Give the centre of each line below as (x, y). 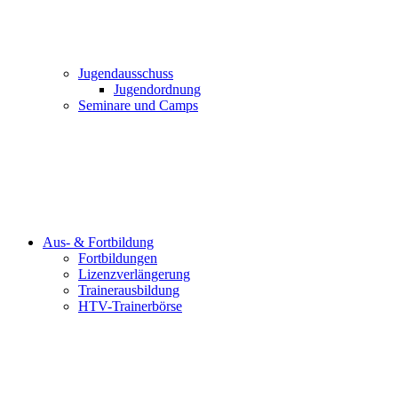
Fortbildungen (118, 258)
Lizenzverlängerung (134, 274)
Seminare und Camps (138, 105)
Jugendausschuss (126, 73)
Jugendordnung (157, 89)
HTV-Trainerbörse (130, 306)
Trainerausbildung (129, 290)
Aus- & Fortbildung (98, 242)
